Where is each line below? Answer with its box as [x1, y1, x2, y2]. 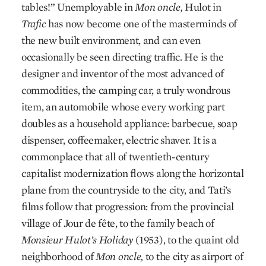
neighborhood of [21, 249, 96, 263]
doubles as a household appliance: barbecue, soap [21, 116, 237, 130]
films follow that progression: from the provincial [21, 199, 235, 213]
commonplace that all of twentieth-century [21, 150, 210, 163]
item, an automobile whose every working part [21, 100, 225, 113]
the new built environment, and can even [21, 33, 201, 47]
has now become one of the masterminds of [46, 17, 237, 30]
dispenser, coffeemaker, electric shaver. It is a [21, 133, 217, 147]
